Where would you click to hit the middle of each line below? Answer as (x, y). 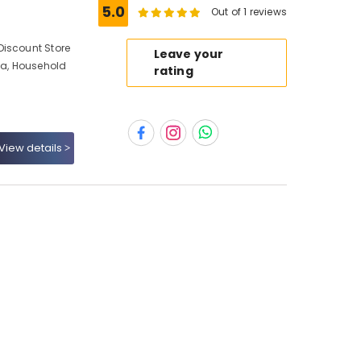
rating (173, 71)
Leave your (189, 54)
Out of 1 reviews (249, 12)
